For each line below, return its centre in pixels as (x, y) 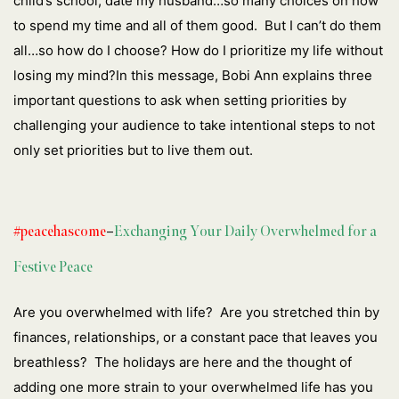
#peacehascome (60, 231)
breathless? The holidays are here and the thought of (183, 362)
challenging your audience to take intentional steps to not (194, 125)
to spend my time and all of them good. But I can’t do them (197, 25)
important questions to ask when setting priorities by (180, 100)
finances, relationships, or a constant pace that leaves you (195, 338)
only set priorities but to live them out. (133, 150)
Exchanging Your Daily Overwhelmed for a (245, 231)
